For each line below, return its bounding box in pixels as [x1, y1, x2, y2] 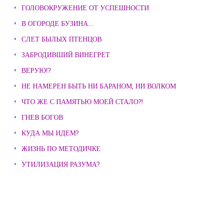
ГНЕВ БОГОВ [22, 112, 63, 122]
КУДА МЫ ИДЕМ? [22, 128, 79, 137]
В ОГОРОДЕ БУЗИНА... [22, 19, 94, 28]
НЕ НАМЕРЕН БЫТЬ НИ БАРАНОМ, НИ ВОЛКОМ [22, 81, 176, 90]
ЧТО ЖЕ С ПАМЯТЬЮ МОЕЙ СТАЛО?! [22, 97, 143, 106]
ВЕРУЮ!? [22, 66, 51, 75]
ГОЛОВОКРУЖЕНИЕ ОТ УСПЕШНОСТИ [22, 3, 149, 12]
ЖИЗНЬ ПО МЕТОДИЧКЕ [22, 144, 101, 153]
